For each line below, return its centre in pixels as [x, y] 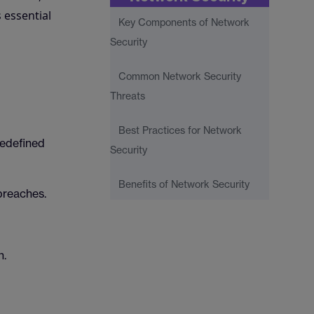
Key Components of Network [184, 22]
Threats [127, 96]
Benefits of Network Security [184, 184]
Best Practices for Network [180, 130]
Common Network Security [179, 76]
